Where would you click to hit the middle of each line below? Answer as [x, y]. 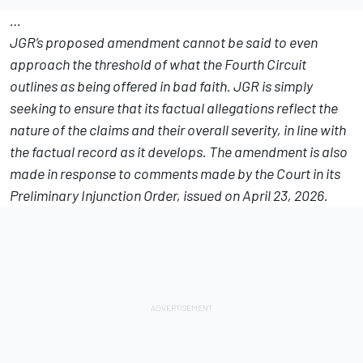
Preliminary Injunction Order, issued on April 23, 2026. [169, 196]
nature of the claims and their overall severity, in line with [178, 130]
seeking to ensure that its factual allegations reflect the [174, 108]
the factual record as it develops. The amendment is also [179, 152]
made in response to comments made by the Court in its [175, 174]
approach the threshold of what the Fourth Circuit [158, 64]
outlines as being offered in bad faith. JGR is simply [161, 86]
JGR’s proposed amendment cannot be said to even [164, 43]
